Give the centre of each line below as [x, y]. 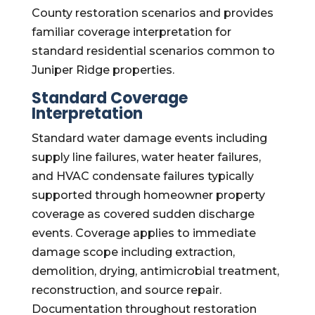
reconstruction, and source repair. [126, 290]
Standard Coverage [109, 98]
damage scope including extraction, [133, 252]
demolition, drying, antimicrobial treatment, [155, 271]
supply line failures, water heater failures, [146, 157]
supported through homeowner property [148, 195]
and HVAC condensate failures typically [142, 176]
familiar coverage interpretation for [131, 32]
